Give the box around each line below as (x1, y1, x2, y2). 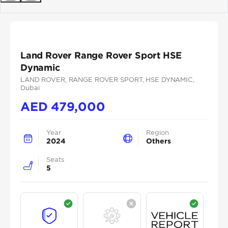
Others (146, 137, 171, 145)
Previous (10, 2, 46, 11)
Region (146, 128, 169, 136)
